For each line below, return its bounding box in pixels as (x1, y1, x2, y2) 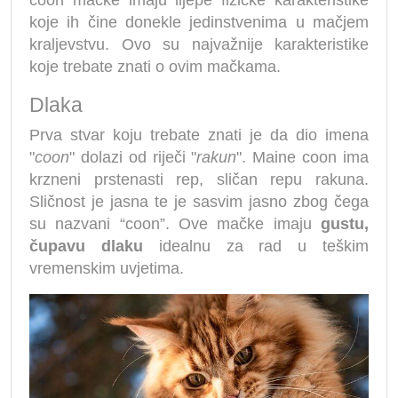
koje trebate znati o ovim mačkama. (29, 58, 281, 76)
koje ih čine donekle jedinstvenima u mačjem (29, 13, 369, 32)
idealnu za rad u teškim (142, 237, 370, 256)
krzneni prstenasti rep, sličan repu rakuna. (29, 171, 369, 189)
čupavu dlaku (29, 237, 143, 256)
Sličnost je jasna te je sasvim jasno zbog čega (29, 193, 369, 211)
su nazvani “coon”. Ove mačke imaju (29, 215, 321, 234)
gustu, (321, 215, 369, 234)
